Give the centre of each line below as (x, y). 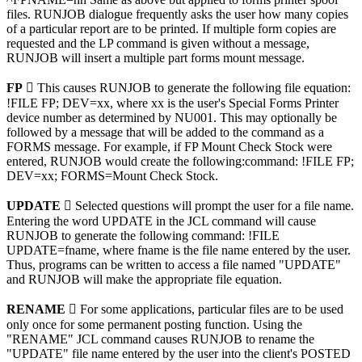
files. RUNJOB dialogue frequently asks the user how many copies (177, 15)
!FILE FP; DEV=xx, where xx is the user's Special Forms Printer (173, 103)
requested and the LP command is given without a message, (158, 44)
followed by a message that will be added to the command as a (165, 133)
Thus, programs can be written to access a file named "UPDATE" (174, 265)
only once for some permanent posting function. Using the (154, 325)
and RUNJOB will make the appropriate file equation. (144, 280)
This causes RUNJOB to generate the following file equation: (192, 88)
